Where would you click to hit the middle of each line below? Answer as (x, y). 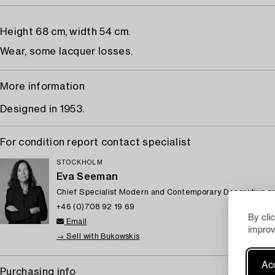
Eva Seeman (87, 177)
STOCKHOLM (80, 163)
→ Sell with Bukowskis (98, 236)
